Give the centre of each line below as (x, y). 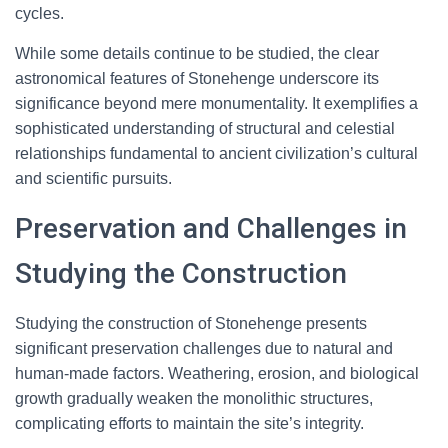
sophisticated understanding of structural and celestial (205, 128)
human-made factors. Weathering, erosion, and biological (217, 373)
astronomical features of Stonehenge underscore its (197, 78)
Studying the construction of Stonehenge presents (191, 323)
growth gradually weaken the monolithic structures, (194, 398)
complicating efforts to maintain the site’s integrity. (189, 423)
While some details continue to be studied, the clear (197, 53)
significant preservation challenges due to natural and (204, 348)
